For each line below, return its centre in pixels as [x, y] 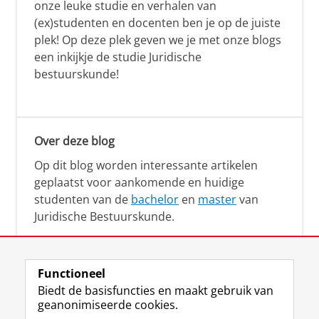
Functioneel [72, 273]
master [217, 199]
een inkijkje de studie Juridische [118, 57]
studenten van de [83, 199]
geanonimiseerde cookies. [108, 305]
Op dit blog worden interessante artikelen [146, 165]
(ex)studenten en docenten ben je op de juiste [157, 22]
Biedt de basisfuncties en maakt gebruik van [156, 291]
